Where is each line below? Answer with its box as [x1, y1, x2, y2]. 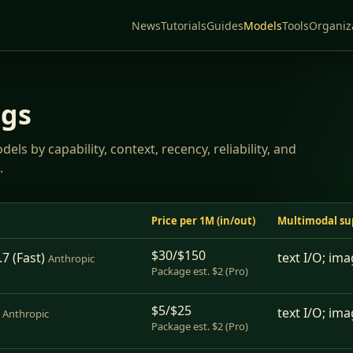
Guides [206, 17, 243, 33]
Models [243, 17, 282, 33]
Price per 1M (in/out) [151, 214, 255, 228]
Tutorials [161, 17, 206, 33]
